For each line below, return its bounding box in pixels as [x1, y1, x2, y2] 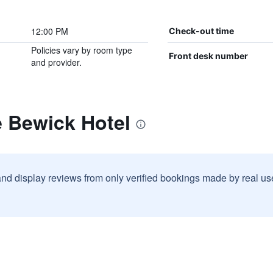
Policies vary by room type [30, 44, 132, 56]
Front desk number [168, 51, 248, 61]
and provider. [30, 56, 82, 68]
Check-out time [168, 26, 234, 36]
